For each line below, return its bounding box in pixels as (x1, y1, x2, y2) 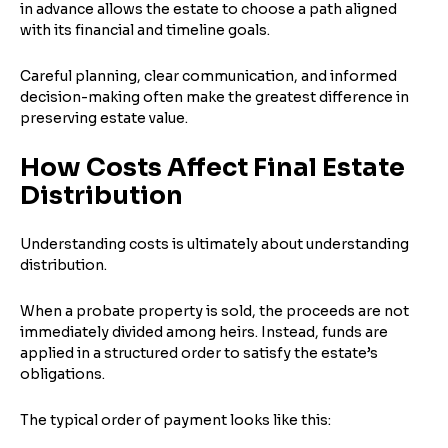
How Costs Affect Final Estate (20, 151, 405, 183)
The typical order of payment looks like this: (20, 410, 331, 429)
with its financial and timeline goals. (20, 20, 270, 39)
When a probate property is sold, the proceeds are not (20, 301, 409, 320)
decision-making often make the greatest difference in (20, 87, 409, 106)
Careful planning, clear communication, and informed (20, 66, 397, 85)
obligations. (20, 364, 105, 383)
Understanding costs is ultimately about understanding (20, 234, 409, 253)
